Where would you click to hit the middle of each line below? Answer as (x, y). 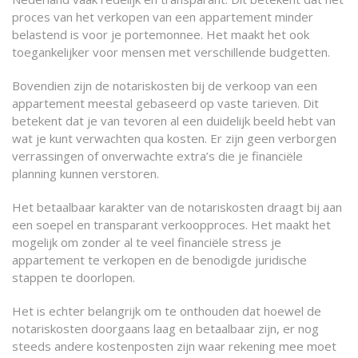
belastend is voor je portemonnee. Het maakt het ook (161, 34)
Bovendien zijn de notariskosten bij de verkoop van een (165, 86)
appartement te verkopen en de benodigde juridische (159, 260)
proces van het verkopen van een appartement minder (163, 17)
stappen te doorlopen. (74, 277)
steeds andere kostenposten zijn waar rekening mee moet (174, 346)
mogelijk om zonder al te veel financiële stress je (147, 242)
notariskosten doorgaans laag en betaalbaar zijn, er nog (165, 328)
